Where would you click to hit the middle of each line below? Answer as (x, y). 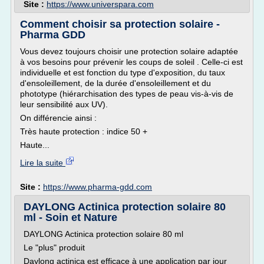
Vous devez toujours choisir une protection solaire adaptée (129, 51)
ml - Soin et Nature (70, 217)
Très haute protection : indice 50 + (84, 131)
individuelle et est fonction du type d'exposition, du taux (123, 72)
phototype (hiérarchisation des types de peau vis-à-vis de (127, 94)
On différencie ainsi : (58, 118)
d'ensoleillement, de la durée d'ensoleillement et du (115, 83)
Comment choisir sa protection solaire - (120, 24)
